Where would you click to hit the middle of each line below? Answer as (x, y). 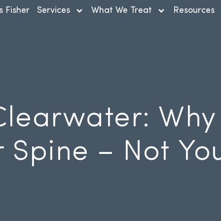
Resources (194, 11)
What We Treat (121, 11)
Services (53, 11)
